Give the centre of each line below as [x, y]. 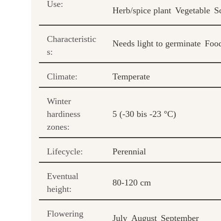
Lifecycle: [65, 151]
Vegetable [193, 10]
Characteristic [72, 39]
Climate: [62, 76]
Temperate [131, 76]
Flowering [65, 213]
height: [59, 189]
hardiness [64, 114]
